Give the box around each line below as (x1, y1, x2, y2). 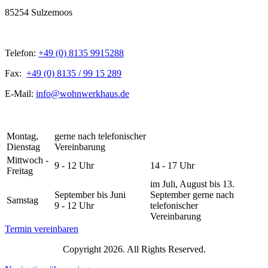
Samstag (7, 194, 38, 205)
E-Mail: (5, 88, 36, 99)
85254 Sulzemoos (5, 7, 72, 17)
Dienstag (7, 141, 40, 152)
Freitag (7, 165, 33, 176)
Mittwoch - (7, 154, 48, 165)
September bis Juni (54, 189, 126, 200)
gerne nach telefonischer (54, 130, 146, 141)
